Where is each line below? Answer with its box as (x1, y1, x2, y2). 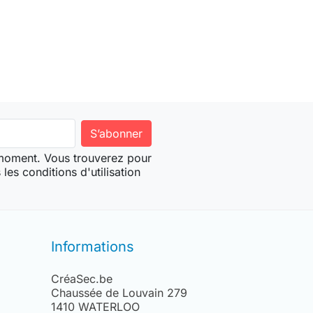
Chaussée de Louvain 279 (51, 286, 187, 300)
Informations (51, 238, 134, 256)
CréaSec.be (51, 272, 112, 286)
